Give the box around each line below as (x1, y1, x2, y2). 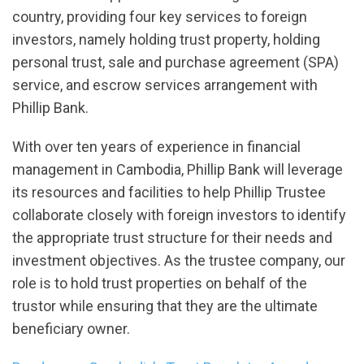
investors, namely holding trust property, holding (12, 31, 320, 49)
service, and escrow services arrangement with (12, 76, 318, 94)
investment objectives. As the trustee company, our (12, 252, 345, 270)
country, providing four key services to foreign (12, 8, 307, 26)
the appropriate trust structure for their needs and (12, 229, 332, 247)
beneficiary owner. (12, 320, 136, 338)
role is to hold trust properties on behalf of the (12, 275, 307, 292)
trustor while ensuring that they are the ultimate (12, 297, 318, 315)
